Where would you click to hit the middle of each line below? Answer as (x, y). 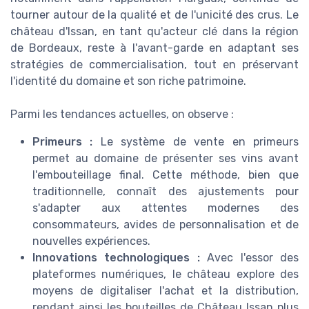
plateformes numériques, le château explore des (166, 275)
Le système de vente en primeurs (196, 142)
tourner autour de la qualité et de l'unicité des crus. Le (154, 15)
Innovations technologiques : (116, 258)
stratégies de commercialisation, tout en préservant (154, 65)
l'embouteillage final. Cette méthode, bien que (166, 175)
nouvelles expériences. (91, 241)
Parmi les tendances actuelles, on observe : (122, 114)
